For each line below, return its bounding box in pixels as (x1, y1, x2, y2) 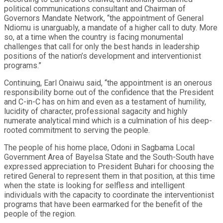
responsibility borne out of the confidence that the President (4, 87, 214, 97)
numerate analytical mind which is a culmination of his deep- (4, 115, 212, 125)
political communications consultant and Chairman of (4, 3, 186, 13)
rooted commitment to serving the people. (4, 125, 150, 135)
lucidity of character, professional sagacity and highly (4, 106, 188, 116)
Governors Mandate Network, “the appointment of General (4, 13, 204, 23)
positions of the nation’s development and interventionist (4, 51, 201, 61)
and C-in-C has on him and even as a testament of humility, (4, 97, 206, 107)
